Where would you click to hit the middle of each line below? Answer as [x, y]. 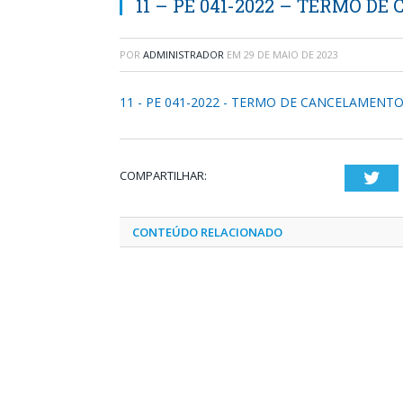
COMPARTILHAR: [163, 175]
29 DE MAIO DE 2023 [291, 54]
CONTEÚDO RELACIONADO [207, 232]
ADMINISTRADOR [184, 54]
